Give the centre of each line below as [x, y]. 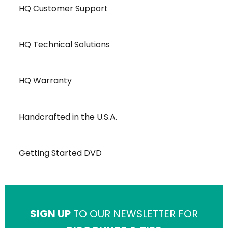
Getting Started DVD [57, 153]
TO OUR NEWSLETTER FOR [134, 214]
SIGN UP [50, 214]
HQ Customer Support [60, 8]
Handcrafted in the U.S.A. [65, 117]
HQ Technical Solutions [61, 45]
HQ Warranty [42, 81]
